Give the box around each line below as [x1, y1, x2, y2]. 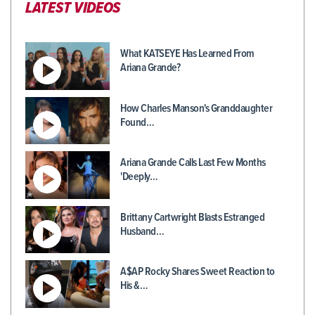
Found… [120, 115, 154, 130]
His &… [120, 278, 148, 294]
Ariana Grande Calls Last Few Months [120, 155, 266, 171]
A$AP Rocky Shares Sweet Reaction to [120, 264, 275, 280]
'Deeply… [120, 169, 157, 185]
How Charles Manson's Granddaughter [120, 101, 272, 116]
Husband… [120, 224, 164, 239]
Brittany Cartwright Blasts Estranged [120, 210, 264, 225]
